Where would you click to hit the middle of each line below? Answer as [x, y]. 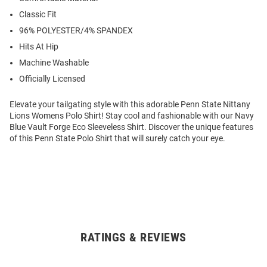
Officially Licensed [52, 79]
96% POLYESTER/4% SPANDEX [76, 31]
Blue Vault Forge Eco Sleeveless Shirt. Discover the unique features [131, 127]
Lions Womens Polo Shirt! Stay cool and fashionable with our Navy [132, 116]
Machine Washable [54, 63]
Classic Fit [38, 15]
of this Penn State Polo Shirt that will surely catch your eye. [117, 139]
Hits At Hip [39, 47]
